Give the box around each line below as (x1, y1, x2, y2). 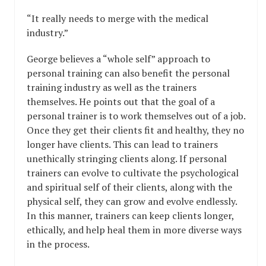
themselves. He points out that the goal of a (27, 95, 215, 108)
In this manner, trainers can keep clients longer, (27, 209, 234, 222)
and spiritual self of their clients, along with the (27, 180, 232, 194)
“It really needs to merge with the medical (27, 12, 208, 25)
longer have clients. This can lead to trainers (27, 138, 218, 151)
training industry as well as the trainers (27, 81, 197, 94)
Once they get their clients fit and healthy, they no (27, 123, 244, 137)
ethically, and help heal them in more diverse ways (27, 223, 242, 236)
